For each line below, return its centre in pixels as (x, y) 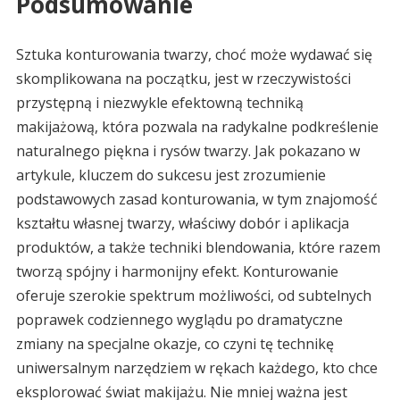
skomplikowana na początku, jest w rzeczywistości (183, 79)
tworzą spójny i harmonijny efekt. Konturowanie (177, 272)
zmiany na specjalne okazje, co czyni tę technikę (175, 344)
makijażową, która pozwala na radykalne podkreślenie (197, 127)
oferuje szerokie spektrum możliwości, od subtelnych (193, 296)
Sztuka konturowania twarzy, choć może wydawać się (194, 55)
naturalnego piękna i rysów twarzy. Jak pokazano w (187, 151)
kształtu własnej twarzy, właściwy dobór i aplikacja (182, 224)
